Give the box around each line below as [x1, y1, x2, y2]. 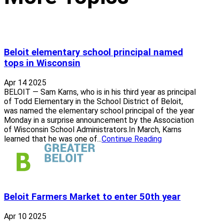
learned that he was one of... [4, 134, 102, 144]
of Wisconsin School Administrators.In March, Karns [4, 124, 182, 134]
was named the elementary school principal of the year [4, 106, 194, 115]
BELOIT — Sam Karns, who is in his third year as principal [4, 87, 196, 97]
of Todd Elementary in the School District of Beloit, [4, 96, 183, 106]
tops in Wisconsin [4, 58, 80, 69]
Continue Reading [102, 134, 162, 144]
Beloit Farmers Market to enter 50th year [4, 191, 181, 203]
